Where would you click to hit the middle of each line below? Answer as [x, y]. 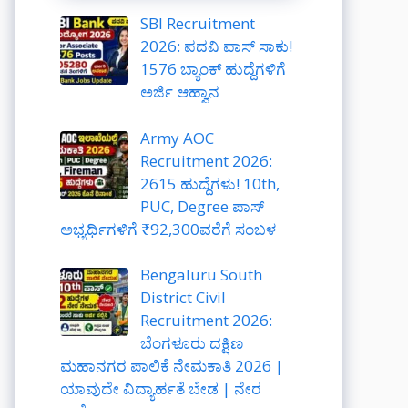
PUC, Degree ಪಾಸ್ [202, 206]
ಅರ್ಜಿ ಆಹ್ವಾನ [179, 92]
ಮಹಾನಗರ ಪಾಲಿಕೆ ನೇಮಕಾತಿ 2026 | [172, 366]
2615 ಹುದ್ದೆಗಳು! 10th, [209, 183]
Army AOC [177, 138]
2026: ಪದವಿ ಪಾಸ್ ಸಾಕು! [216, 46]
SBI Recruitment [197, 23]
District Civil [183, 297]
